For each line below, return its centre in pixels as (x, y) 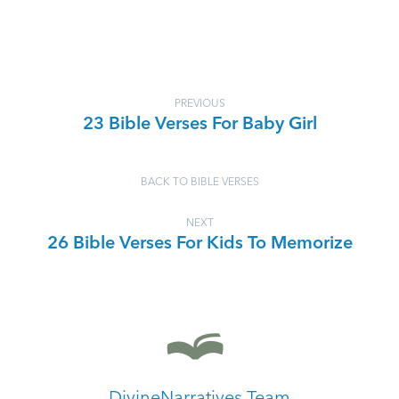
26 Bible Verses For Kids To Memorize (199, 244)
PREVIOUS (199, 104)
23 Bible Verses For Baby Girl (199, 125)
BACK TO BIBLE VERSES (199, 183)
